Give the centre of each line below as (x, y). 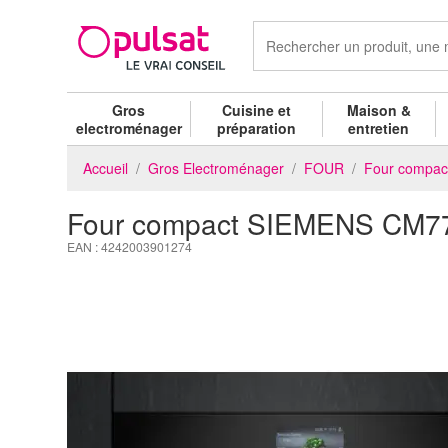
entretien (379, 127)
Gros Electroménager (216, 167)
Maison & (378, 109)
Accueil (105, 167)
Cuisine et (257, 109)
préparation (257, 127)
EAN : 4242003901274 (129, 246)
